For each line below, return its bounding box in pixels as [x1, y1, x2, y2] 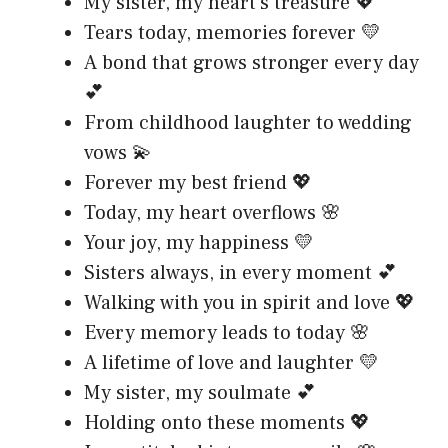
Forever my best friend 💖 [84, 169, 312, 196]
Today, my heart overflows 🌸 [84, 199, 341, 226]
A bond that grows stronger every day [84, 49, 419, 76]
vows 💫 [84, 139, 152, 166]
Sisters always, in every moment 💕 [84, 259, 397, 286]
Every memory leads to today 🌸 [84, 319, 370, 346]
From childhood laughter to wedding [84, 109, 412, 136]
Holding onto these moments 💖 [84, 409, 370, 436]
